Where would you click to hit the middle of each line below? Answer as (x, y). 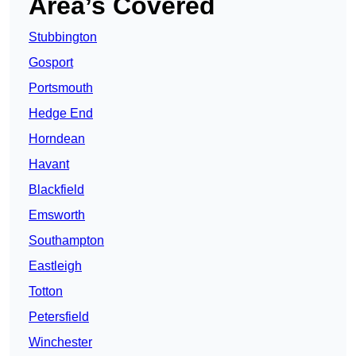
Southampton (66, 241)
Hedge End (61, 114)
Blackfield (56, 190)
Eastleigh (55, 266)
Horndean (57, 139)
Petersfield (59, 317)
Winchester (60, 342)
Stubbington (63, 37)
